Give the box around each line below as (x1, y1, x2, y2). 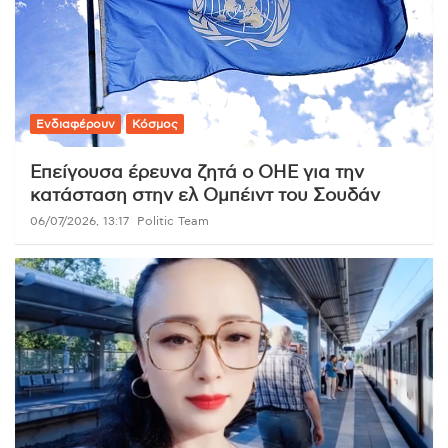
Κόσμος (132, 117, 178, 130)
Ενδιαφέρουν (36, 117, 115, 130)
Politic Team (137, 214, 209, 227)
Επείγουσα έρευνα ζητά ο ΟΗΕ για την (30, 163, 364, 182)
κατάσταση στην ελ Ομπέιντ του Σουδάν (30, 186, 380, 205)
